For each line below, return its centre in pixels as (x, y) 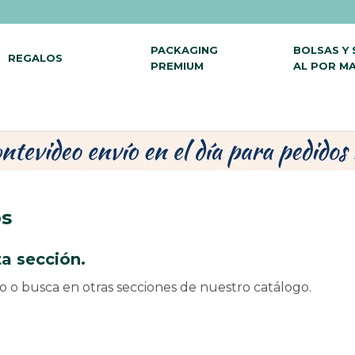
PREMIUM (177, 65)
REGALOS (36, 57)
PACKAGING (185, 50)
